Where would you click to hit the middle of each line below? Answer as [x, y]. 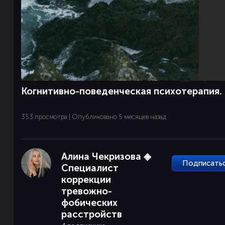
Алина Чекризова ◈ [106, 156]
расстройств [91, 214]
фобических [89, 203]
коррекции [86, 180]
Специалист [90, 168]
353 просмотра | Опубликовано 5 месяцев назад [93, 117]
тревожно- [86, 191]
